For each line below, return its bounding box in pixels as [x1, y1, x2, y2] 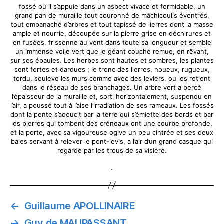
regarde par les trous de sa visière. [57, 146, 167, 154]
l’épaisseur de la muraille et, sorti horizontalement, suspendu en [12, 92, 212, 100]
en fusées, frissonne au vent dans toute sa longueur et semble [12, 38, 211, 46]
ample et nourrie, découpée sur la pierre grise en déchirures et [13, 29, 211, 37]
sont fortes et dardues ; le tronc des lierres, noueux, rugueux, [14, 65, 210, 73]
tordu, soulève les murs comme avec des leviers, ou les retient [13, 74, 210, 82]
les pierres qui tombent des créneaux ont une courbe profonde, [11, 119, 212, 127]
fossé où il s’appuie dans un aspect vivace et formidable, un [18, 2, 205, 10]
